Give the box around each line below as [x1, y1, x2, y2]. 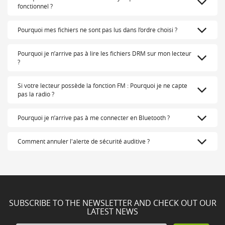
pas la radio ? [18, 90, 54, 98]
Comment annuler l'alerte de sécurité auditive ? [18, 137, 150, 146]
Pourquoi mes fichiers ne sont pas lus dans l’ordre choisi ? [18, 26, 177, 34]
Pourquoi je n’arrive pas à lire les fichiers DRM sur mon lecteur [18, 49, 191, 58]
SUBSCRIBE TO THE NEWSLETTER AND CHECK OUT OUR [9, 197, 216, 209]
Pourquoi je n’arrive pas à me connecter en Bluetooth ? [18, 114, 170, 122]
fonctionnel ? [18, 2, 53, 11]
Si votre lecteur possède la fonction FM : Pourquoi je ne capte [18, 81, 187, 90]
